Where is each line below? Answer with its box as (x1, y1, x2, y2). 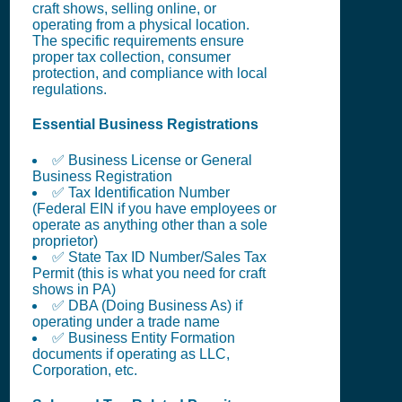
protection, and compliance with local (32, 66, 267, 81)
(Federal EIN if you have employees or (32, 200, 276, 216)
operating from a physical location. (32, 17, 249, 32)
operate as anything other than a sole (32, 216, 267, 232)
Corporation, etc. (32, 362, 137, 378)
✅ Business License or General (52, 152, 252, 168)
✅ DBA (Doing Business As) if (52, 297, 242, 313)
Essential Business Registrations (32, 117, 258, 133)
